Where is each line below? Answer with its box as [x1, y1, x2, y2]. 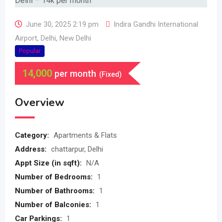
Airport [15, 34, 37, 43]
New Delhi [59, 34, 91, 43]
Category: [15, 131, 51, 140]
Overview [15, 95, 64, 110]
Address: [15, 145, 49, 154]
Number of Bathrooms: [15, 186, 97, 195]
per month [55, 68, 96, 79]
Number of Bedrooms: [15, 172, 95, 181]
